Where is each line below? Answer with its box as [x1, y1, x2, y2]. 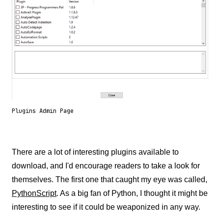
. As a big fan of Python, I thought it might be [56, 189, 208, 197]
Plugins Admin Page [12, 107, 74, 115]
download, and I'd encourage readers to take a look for [12, 161, 200, 170]
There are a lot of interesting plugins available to [12, 147, 179, 156]
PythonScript [12, 189, 56, 197]
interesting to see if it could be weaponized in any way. [12, 202, 200, 211]
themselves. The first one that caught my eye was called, [12, 175, 207, 184]
